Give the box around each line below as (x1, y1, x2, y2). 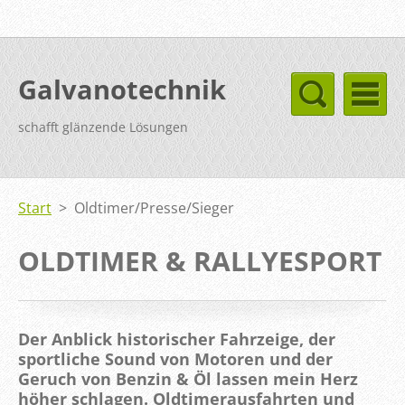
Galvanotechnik (18, 71, 226, 107)
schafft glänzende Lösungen (18, 118, 188, 136)
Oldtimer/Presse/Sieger (74, 198, 234, 218)
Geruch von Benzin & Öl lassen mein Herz (18, 368, 358, 390)
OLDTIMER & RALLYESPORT (18, 242, 381, 279)
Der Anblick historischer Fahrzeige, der (18, 328, 335, 350)
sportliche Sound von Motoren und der (18, 348, 333, 370)
